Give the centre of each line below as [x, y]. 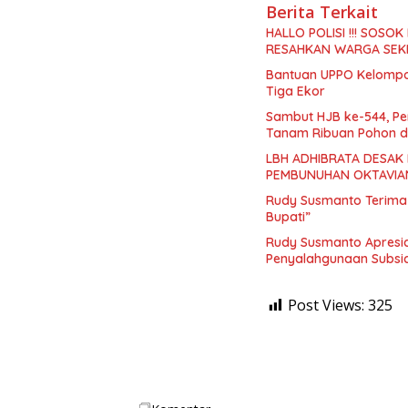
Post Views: [326, 306]
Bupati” [288, 217]
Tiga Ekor [296, 92]
